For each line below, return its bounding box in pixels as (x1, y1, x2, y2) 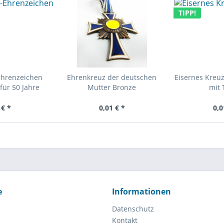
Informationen (112, 186, 171, 197)
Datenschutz (112, 204, 154, 213)
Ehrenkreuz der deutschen (67, 72, 157, 82)
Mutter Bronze (87, 82, 136, 92)
